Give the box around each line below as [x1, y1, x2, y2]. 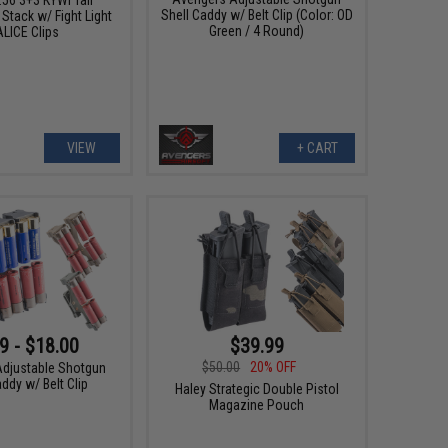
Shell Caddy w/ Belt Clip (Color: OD [160, 6, 353, 23]
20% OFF [250, 359, 297, 376]
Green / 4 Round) [209, 22, 305, 39]
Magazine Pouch [209, 397, 305, 414]
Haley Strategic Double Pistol [174, 381, 339, 398]
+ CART [296, 140, 338, 157]
